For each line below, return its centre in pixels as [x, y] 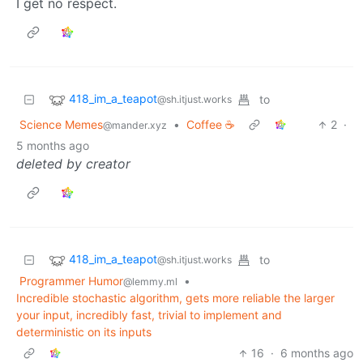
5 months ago [53, 146]
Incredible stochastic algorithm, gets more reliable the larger [175, 298]
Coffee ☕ [211, 125]
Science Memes [61, 125]
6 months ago [317, 353]
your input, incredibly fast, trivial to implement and [149, 315]
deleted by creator [73, 164]
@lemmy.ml [150, 282]
